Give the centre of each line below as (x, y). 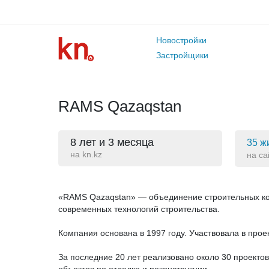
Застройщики (182, 55)
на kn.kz (86, 154)
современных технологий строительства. (139, 209)
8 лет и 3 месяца (112, 142)
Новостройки (181, 40)
